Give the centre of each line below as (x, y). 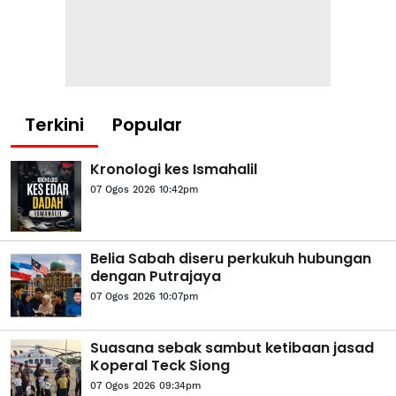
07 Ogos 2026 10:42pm (144, 189)
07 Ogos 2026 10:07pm (144, 296)
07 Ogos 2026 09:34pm (145, 385)
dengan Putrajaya (156, 276)
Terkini (54, 124)
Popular (147, 124)
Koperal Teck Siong (160, 365)
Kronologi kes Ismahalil (174, 169)
